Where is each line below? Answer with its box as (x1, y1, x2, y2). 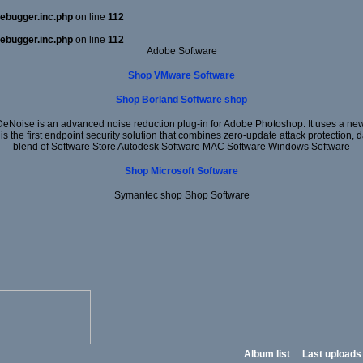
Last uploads (302, 348, 361, 360)
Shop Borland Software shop (116, 93, 247, 105)
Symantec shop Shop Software (113, 189, 250, 201)
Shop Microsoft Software (125, 164, 238, 177)
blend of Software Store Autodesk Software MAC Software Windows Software (13, 140, 350, 152)
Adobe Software (146, 45, 217, 57)
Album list (244, 348, 290, 360)
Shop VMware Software (128, 69, 235, 81)
